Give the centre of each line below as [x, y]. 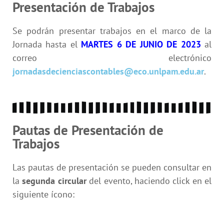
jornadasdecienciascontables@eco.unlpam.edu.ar [108, 71]
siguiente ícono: [43, 194]
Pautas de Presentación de [88, 130]
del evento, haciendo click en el [149, 180]
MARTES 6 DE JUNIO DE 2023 [141, 44]
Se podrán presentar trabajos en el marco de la [112, 30]
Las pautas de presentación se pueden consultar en [112, 167]
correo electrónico [112, 57]
